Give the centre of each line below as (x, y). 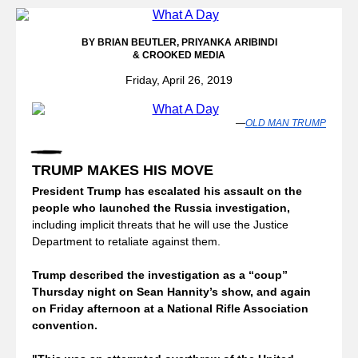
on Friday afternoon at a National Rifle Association (170, 308)
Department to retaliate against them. (128, 241)
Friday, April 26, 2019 (179, 80)
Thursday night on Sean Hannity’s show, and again (171, 292)
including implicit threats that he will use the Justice (160, 225)
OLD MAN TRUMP (286, 123)
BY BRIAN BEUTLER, (131, 42)
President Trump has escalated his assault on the (167, 191)
